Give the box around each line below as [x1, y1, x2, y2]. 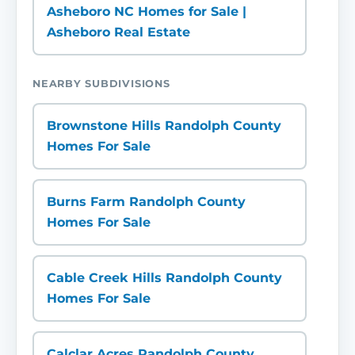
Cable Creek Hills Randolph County [47, 270, 282, 285]
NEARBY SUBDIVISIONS [32, 78, 170, 90]
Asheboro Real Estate [47, 25, 190, 40]
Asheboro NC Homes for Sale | [47, 4, 246, 19]
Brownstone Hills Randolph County [47, 118, 281, 133]
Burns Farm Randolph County [47, 194, 246, 209]
